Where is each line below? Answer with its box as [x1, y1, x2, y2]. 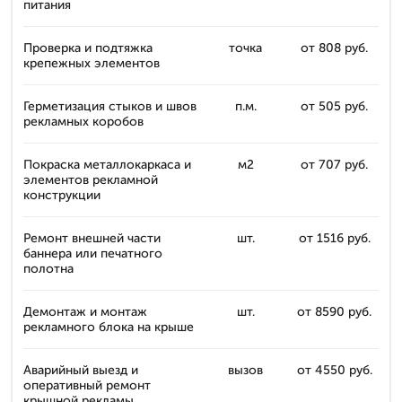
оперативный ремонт [23, 378, 151, 393]
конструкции [23, 188, 100, 203]
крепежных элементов [23, 56, 160, 71]
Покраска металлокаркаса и [23, 157, 191, 172]
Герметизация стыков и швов [23, 99, 197, 114]
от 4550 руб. [296, 363, 372, 378]
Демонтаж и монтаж [23, 304, 147, 319]
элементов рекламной [23, 172, 158, 188]
